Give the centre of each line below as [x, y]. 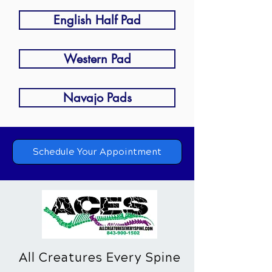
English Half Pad [97, 20]
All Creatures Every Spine [100, 258]
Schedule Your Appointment [97, 152]
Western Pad [97, 59]
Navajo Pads [97, 98]
